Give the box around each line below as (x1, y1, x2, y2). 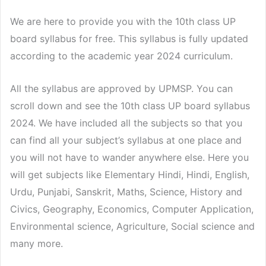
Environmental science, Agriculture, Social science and (10, 220, 255, 232)
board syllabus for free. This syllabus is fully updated (10, 33, 248, 45)
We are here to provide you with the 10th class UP (10, 15, 236, 28)
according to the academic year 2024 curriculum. (10, 50, 233, 62)
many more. (10, 237, 63, 249)
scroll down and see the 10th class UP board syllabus (10, 99, 250, 112)
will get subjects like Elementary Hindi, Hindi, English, (10, 168, 249, 180)
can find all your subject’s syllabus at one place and (10, 134, 242, 146)
